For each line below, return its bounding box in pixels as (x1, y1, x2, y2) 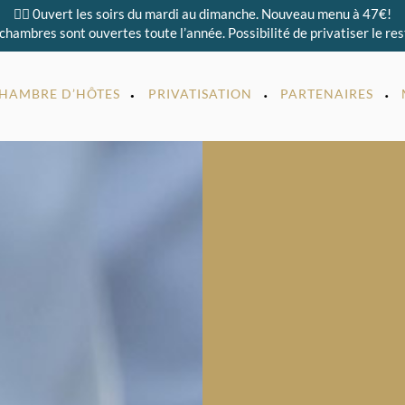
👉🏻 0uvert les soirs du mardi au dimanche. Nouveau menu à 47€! (14, 5, 391, 22)
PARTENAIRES (279, 85, 373, 101)
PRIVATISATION (147, 85, 252, 101)
